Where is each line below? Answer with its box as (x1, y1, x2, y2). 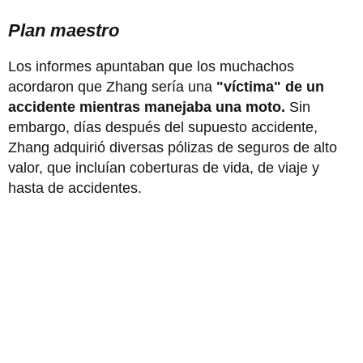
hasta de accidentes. (8, 179, 142, 196)
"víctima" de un (216, 78, 324, 95)
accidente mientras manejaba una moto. (8, 98, 285, 115)
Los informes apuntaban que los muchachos (8, 58, 294, 75)
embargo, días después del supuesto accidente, (8, 118, 318, 135)
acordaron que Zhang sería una (8, 78, 216, 95)
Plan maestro (8, 19, 119, 41)
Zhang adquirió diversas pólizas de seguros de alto (8, 139, 337, 156)
